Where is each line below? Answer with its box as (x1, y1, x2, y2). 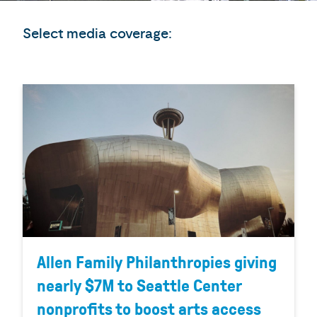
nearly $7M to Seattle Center (37, 276, 241, 296)
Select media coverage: (23, 24, 172, 42)
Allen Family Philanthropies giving (37, 253, 277, 272)
